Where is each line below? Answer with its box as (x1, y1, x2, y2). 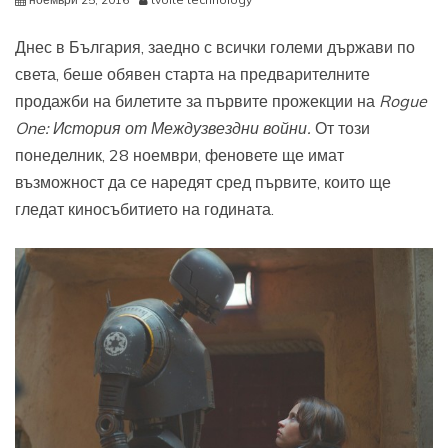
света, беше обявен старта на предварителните (15, 64, 370, 85)
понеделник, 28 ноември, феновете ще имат (15, 145, 344, 166)
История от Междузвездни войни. (53, 118, 315, 139)
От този (315, 118, 370, 139)
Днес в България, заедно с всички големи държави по (15, 37, 415, 58)
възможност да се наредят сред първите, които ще (15, 172, 391, 193)
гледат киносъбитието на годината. (15, 199, 274, 220)
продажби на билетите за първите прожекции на (15, 91, 379, 112)
